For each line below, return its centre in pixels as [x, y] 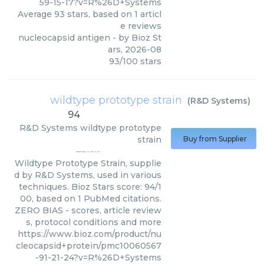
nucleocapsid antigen [64, 38]
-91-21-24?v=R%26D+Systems [98, 258]
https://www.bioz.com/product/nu [90, 234]
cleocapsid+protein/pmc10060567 [89, 246]
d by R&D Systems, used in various [88, 175]
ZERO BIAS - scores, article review [88, 210]
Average [36, 14]
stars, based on [100, 14]
